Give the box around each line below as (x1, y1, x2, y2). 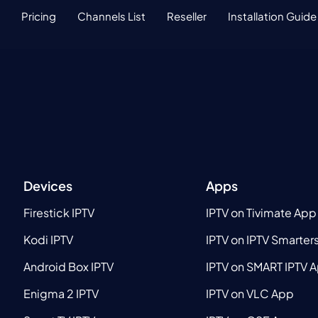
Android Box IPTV (23, 259, 114, 275)
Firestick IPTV (23, 205, 95, 221)
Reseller (166, 9, 207, 23)
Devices (23, 177, 73, 194)
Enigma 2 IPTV (23, 286, 99, 302)
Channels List (77, 9, 146, 23)
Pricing (21, 9, 56, 23)
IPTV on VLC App (206, 286, 295, 302)
